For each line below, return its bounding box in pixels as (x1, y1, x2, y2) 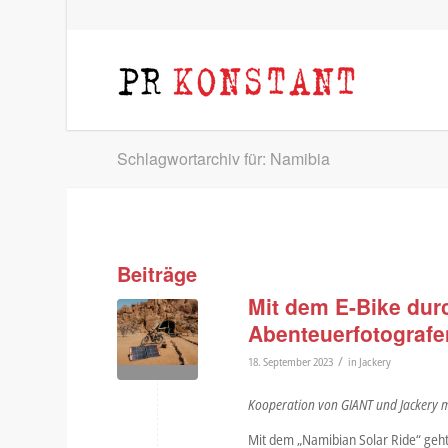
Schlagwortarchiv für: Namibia (117, 147, 331, 170)
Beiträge (117, 259, 198, 288)
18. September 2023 (248, 354, 334, 369)
